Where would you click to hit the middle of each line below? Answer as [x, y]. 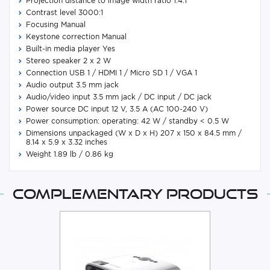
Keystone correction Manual [76, 37]
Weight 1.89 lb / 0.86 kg [70, 154]
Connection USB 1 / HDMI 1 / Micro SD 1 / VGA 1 [111, 73]
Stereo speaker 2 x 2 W [68, 61]
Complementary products [135, 194]
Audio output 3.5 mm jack [72, 85]
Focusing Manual [56, 25]
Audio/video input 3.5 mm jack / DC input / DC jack [119, 97]
